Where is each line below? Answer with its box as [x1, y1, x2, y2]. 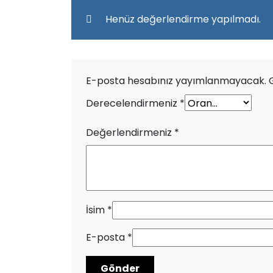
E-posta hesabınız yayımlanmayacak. [86, 74, 266, 88]
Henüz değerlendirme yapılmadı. [105, 12, 261, 27]
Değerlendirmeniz [86, 126, 174, 140]
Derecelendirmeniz [86, 96, 180, 111]
